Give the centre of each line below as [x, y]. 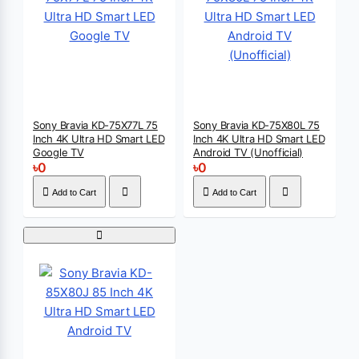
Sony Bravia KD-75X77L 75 [95, 125]
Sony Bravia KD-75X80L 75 [256, 125]
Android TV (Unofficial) [248, 152]
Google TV [58, 152]
